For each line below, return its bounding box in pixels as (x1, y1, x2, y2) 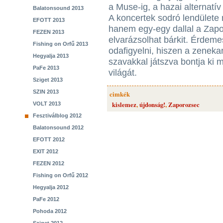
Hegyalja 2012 (33, 184, 69, 190)
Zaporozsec (168, 100, 200, 109)
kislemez (112, 100, 136, 109)
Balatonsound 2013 (33, 5, 84, 11)
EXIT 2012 (33, 148, 58, 154)
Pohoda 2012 (33, 208, 67, 214)
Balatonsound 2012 (33, 124, 84, 130)
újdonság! (139, 100, 165, 109)
